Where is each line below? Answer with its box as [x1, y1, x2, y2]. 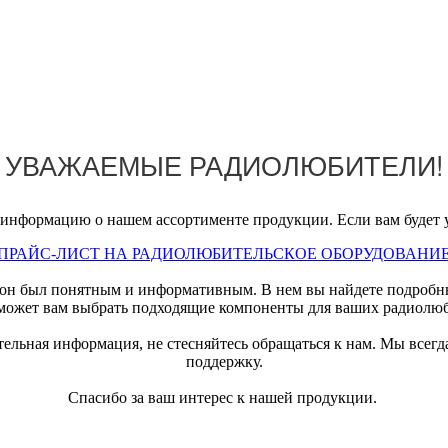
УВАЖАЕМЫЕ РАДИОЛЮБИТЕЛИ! [5, 144, 443, 184]
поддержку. [185, 352, 263, 370]
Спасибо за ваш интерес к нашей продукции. [67, 388, 381, 406]
